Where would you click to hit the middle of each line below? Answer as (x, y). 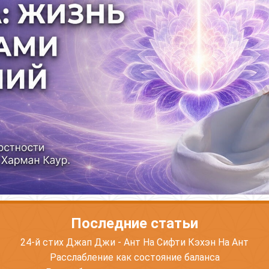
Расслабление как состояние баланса (134, 257)
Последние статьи (134, 223)
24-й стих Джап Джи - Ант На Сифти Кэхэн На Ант (134, 242)
